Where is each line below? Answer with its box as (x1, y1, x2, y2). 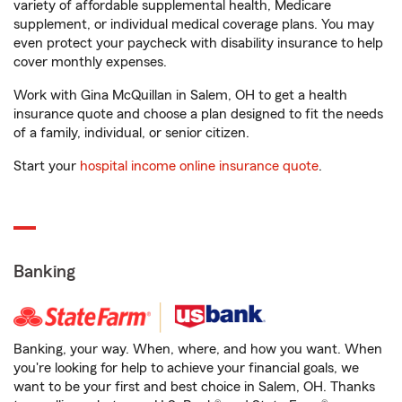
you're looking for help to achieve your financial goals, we (13, 361, 359, 375)
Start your (13, 159, 80, 173)
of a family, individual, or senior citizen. (13, 126, 249, 140)
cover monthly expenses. (13, 55, 167, 69)
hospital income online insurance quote (80, 159, 319, 173)
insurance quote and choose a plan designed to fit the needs (13, 107, 383, 121)
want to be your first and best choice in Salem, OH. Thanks (13, 380, 375, 394)
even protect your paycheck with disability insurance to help (13, 36, 383, 50)
